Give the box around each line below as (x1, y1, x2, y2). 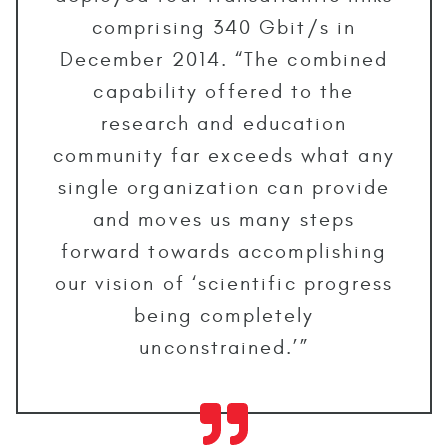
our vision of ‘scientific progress (54, 271, 394, 295)
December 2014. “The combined (59, 47, 389, 71)
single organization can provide (57, 175, 391, 199)
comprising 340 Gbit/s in (92, 15, 356, 39)
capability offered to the (93, 79, 355, 103)
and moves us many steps (93, 207, 355, 231)
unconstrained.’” (139, 335, 309, 359)
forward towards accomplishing (60, 239, 388, 263)
